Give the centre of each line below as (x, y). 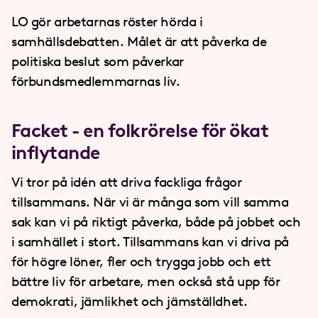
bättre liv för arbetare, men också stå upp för (146, 281)
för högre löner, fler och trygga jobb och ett (141, 262)
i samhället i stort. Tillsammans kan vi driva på (150, 242)
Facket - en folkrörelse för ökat (140, 131)
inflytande (56, 153)
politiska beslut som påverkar (98, 61)
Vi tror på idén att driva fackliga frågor (127, 182)
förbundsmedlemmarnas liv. (96, 81)
